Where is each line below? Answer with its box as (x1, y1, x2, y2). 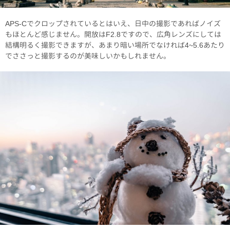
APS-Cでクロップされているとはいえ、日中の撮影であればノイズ (5, 18, 221, 28)
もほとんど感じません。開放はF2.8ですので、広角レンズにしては (5, 29, 221, 39)
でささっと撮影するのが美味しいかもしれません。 (5, 50, 170, 61)
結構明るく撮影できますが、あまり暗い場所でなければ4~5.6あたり (5, 40, 225, 50)
